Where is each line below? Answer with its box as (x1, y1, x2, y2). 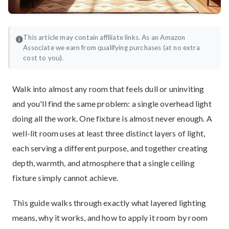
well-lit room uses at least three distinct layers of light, (12, 128, 205, 138)
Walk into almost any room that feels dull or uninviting (12, 84, 204, 94)
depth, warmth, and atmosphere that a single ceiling (12, 158, 195, 168)
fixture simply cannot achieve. (12, 173, 119, 182)
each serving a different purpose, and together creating (12, 143, 208, 153)
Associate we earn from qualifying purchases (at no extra (23, 43, 200, 52)
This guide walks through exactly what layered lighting (12, 198, 207, 208)
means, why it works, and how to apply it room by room (12, 213, 208, 222)
